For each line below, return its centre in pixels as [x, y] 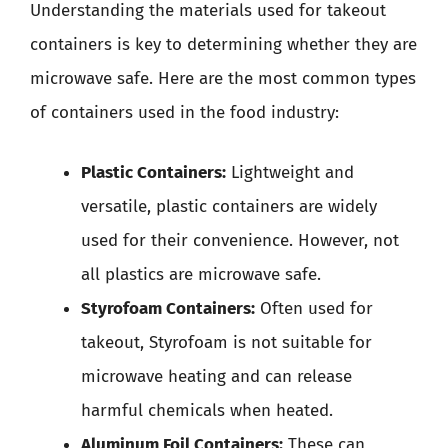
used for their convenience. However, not [240, 240]
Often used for [314, 308]
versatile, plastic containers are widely [229, 206]
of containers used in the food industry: [184, 112]
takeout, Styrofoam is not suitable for [226, 342]
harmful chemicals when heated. [207, 410]
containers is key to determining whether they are [223, 44]
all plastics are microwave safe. [201, 274]
